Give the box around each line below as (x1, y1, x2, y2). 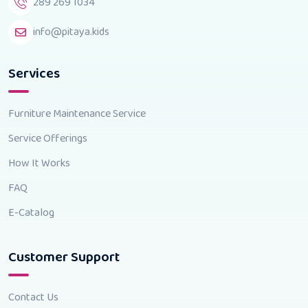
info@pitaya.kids (33, 23, 109, 41)
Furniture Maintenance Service (8, 104, 146, 122)
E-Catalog (8, 203, 54, 221)
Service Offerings (8, 129, 87, 147)
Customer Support (8, 245, 120, 268)
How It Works (8, 154, 70, 172)
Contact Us (8, 288, 58, 306)
